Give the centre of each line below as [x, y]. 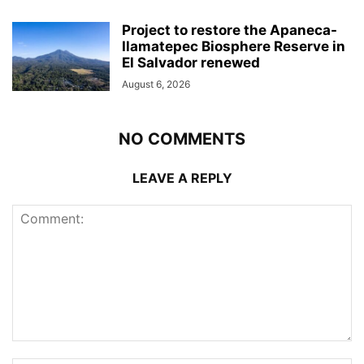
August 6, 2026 [156, 84]
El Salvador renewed [191, 62]
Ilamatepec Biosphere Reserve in [234, 46]
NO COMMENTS [182, 139]
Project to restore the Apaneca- [230, 30]
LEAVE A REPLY [182, 178]
